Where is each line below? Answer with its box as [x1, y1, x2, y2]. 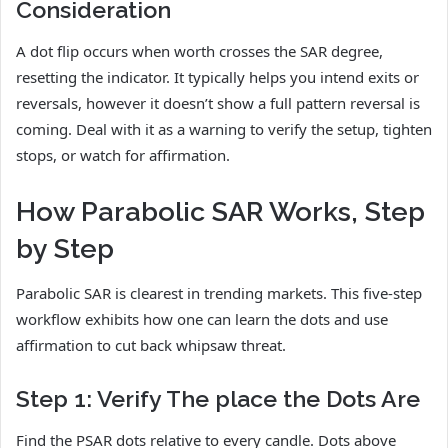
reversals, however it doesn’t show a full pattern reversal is [16, 92, 420, 113]
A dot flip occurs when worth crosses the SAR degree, [16, 40, 383, 61]
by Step [16, 232, 114, 264]
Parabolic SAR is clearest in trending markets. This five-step [16, 283, 422, 304]
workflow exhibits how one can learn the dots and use [16, 309, 388, 330]
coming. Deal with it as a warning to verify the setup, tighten [16, 118, 432, 139]
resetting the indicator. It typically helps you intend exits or [16, 66, 419, 87]
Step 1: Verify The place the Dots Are [16, 385, 420, 413]
